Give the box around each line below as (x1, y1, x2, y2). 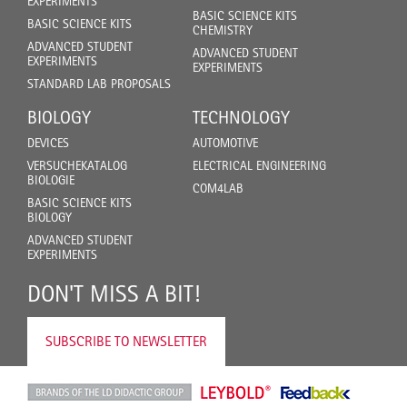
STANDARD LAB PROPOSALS (27, 75, 171, 91)
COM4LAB (193, 180, 243, 195)
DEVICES (27, 134, 69, 150)
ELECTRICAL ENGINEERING (193, 157, 326, 173)
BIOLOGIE (27, 172, 74, 187)
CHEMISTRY (193, 22, 253, 37)
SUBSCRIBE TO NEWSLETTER (45, 332, 207, 350)
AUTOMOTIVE (193, 134, 258, 150)
